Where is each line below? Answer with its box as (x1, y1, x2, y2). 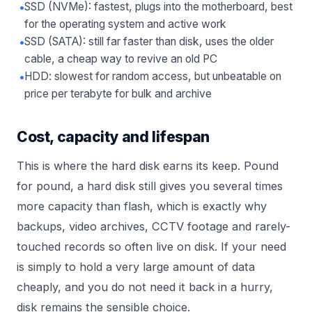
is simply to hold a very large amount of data (17, 260, 255, 274)
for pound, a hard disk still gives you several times (17, 179, 283, 194)
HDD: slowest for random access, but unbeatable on (24, 70, 281, 84)
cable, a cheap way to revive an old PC (24, 52, 217, 66)
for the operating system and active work (24, 17, 226, 31)
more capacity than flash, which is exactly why (17, 199, 267, 214)
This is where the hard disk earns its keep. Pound (17, 159, 279, 173)
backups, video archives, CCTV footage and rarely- (17, 219, 290, 234)
